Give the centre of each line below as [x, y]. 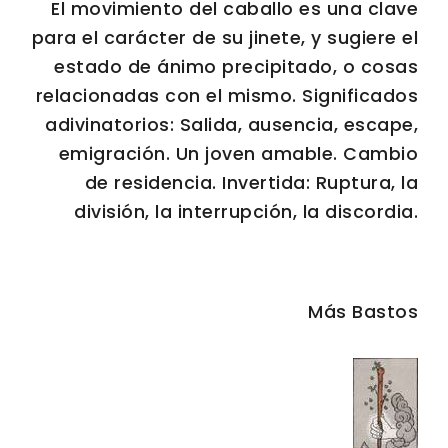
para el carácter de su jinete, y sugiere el [224, 37]
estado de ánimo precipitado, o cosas [236, 66]
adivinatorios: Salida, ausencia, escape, [231, 124]
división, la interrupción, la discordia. [246, 211]
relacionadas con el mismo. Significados [226, 95]
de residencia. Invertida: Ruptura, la [251, 182]
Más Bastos [363, 311]
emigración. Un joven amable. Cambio [238, 153]
